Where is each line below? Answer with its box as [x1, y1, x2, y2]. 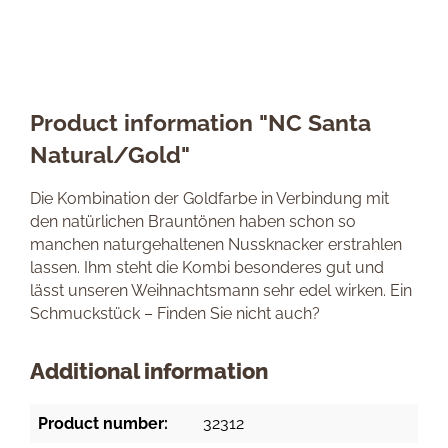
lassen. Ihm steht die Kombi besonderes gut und [30, 258, 384, 277]
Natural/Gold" [30, 141, 190, 168]
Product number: [38, 414, 168, 433]
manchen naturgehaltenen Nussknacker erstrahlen [30, 235, 402, 254]
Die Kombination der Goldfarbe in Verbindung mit [30, 189, 389, 208]
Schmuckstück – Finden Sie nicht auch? [30, 304, 320, 323]
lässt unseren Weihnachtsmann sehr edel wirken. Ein [30, 281, 412, 300]
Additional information [30, 359, 268, 384]
